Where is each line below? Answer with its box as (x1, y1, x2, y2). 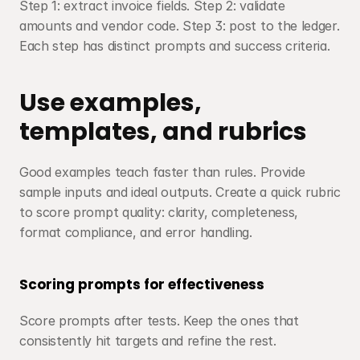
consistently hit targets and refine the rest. (19, 333, 276, 349)
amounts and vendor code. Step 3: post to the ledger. (19, 18, 340, 34)
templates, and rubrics (19, 115, 307, 149)
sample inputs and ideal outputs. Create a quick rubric (19, 184, 341, 200)
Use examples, (19, 86, 202, 120)
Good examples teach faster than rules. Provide (19, 164, 305, 180)
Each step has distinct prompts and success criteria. (19, 38, 330, 54)
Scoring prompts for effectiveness (19, 275, 264, 294)
